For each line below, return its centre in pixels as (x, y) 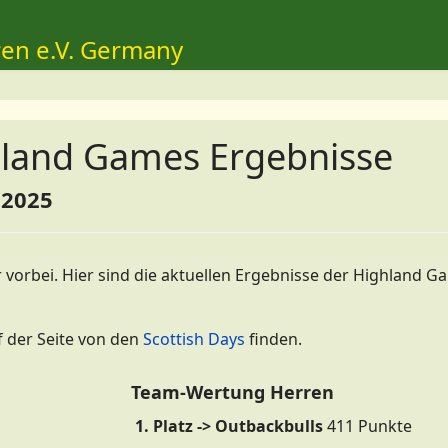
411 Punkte (367, 426)
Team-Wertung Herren (232, 392)
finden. (273, 339)
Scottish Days (194, 339)
